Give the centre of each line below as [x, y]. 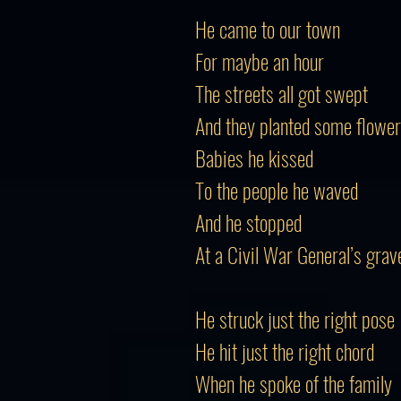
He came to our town [268, 29]
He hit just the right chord [285, 351]
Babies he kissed [254, 158]
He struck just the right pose [295, 319]
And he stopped [248, 222]
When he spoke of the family [294, 383]
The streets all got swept [282, 93]
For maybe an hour [260, 61]
